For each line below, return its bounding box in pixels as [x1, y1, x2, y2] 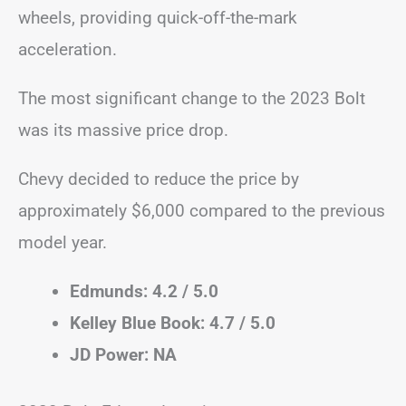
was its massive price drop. [18, 119, 228, 140]
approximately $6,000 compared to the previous [18, 199, 385, 221]
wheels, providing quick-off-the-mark [18, 6, 297, 28]
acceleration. [18, 38, 117, 60]
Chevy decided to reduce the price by [18, 168, 299, 189]
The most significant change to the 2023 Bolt [18, 87, 365, 109]
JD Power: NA [70, 343, 177, 365]
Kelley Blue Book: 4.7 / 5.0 [70, 312, 275, 333]
